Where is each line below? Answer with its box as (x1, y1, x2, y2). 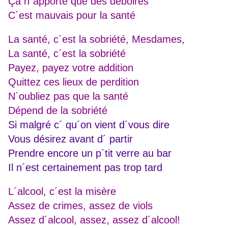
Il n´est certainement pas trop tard (8, 162, 162, 174)
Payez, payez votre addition (8, 62, 133, 74)
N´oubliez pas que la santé (8, 91, 128, 102)
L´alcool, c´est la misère (8, 186, 116, 197)
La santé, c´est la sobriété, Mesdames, (8, 34, 185, 45)
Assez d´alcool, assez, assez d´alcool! (8, 214, 180, 226)
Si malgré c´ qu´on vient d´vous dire (8, 119, 169, 131)
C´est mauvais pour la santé (8, 10, 135, 21)
